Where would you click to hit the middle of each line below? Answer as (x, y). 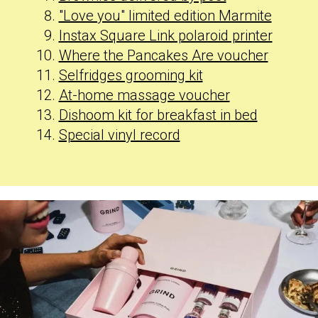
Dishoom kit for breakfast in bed (158, 115)
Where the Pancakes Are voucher (163, 55)
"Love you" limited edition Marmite (165, 16)
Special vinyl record (119, 135)
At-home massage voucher (144, 95)
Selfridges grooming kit (131, 75)
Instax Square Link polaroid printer (165, 35)
